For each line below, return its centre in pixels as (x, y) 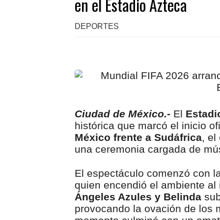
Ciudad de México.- (123, 114)
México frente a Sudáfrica (138, 137)
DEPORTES (97, 26)
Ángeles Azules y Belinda (138, 197)
